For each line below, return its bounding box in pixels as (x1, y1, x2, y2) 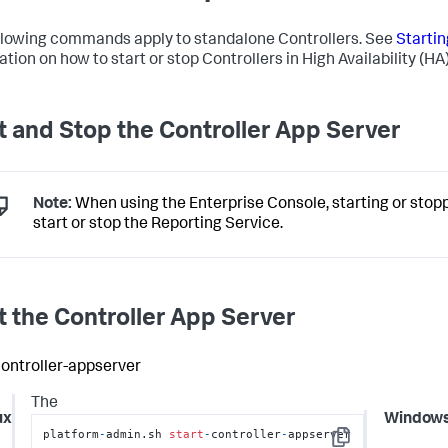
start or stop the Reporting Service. (33, 216, 283, 233)
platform (43, 427, 100, 442)
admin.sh (106, 427, 170, 442)
